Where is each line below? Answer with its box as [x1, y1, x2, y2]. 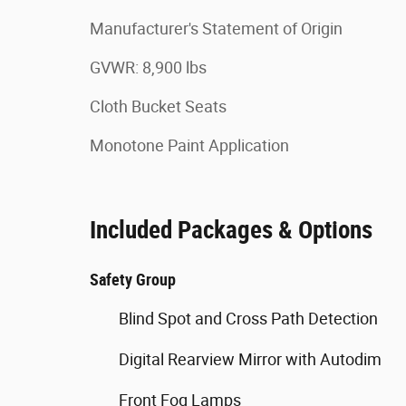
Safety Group [90, 270, 176, 289]
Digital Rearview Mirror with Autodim [119, 350, 382, 369]
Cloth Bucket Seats [90, 97, 227, 116]
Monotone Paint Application [90, 136, 289, 155]
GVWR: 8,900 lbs [90, 58, 207, 77]
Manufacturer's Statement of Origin [90, 19, 343, 38]
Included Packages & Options [90, 216, 372, 245]
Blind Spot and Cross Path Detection [119, 309, 378, 328]
